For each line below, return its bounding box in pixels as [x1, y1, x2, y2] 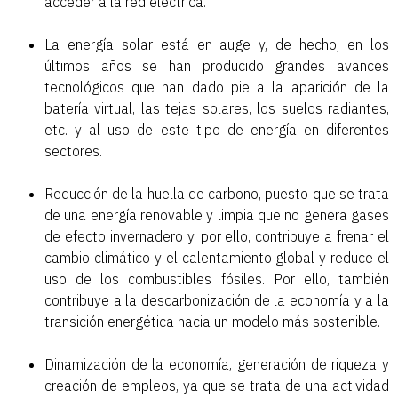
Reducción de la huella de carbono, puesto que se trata [44, 185, 389, 203]
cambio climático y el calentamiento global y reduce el [44, 249, 389, 267]
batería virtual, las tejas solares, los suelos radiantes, [44, 99, 389, 118]
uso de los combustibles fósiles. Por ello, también [44, 270, 389, 289]
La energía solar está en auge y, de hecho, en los [44, 36, 389, 54]
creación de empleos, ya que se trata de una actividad [44, 377, 389, 395]
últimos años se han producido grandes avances [44, 57, 389, 76]
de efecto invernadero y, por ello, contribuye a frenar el [44, 227, 389, 246]
